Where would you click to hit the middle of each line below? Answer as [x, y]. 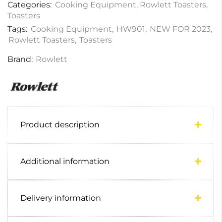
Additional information [65, 161]
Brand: [20, 59]
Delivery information [61, 198]
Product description [60, 124]
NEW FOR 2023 [180, 29]
